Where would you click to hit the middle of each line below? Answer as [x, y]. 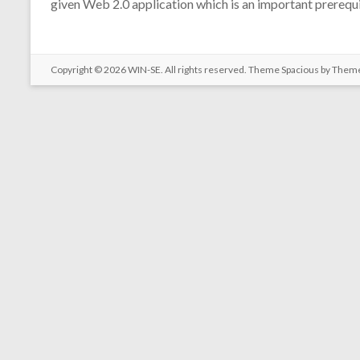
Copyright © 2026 [89, 70]
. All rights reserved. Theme [221, 70]
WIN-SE [144, 70]
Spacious [300, 70]
